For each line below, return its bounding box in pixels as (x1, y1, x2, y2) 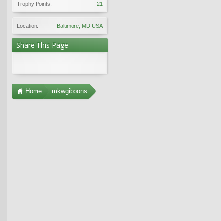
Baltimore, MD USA (57, 22, 103, 29)
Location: (17, 22, 38, 29)
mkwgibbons (52, 87, 87, 95)
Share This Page (16, 40, 68, 50)
